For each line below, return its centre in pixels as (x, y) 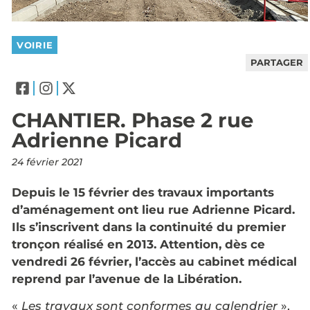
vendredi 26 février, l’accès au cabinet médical (154, 261)
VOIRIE (35, 45)
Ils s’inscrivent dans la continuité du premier (149, 227)
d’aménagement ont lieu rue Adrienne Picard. (153, 209)
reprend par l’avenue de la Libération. (127, 279)
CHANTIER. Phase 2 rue (133, 120)
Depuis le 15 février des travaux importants (143, 192)
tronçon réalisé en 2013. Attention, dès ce (138, 244)
